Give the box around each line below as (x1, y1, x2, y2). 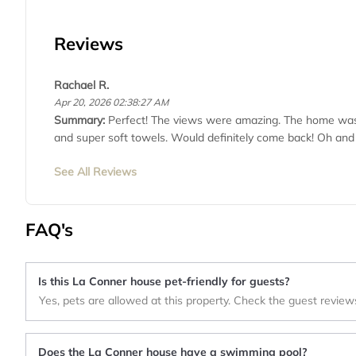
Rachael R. (54, 77, 109, 92)
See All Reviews (54, 164, 137, 179)
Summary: (54, 112, 108, 127)
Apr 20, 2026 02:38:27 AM (54, 95, 168, 108)
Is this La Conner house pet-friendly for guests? (38, 273, 290, 288)
